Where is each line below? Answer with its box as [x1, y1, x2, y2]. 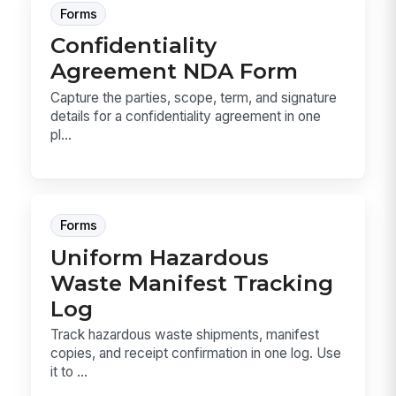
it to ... [50, 363, 88, 381]
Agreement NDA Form [50, 57, 299, 85]
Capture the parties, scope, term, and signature [50, 88, 338, 106]
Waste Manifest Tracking [50, 269, 334, 296]
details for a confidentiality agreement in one [50, 107, 322, 125]
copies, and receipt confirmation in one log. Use [50, 345, 342, 362]
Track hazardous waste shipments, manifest [50, 326, 320, 344]
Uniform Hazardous [50, 243, 270, 270]
